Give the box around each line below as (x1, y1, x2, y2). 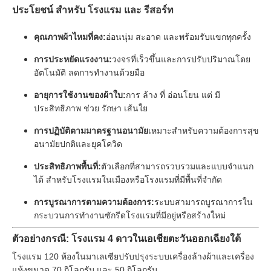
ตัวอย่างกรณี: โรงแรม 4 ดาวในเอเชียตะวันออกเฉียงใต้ (12, 233, 241, 244)
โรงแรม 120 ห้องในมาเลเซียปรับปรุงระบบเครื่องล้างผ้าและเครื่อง (12, 252, 254, 261)
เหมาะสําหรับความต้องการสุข (148, 126, 259, 135)
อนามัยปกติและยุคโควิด (34, 139, 122, 149)
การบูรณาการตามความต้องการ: (34, 197, 154, 207)
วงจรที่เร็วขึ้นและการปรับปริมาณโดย (112, 54, 250, 64)
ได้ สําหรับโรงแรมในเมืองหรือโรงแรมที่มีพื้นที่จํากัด (34, 175, 222, 184)
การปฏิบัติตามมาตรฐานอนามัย (34, 126, 148, 135)
